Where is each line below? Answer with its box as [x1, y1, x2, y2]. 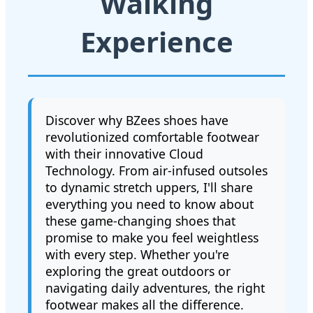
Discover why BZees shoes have [45, 111, 228, 129]
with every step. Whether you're [45, 245, 229, 263]
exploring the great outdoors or [45, 262, 231, 279]
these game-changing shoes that [45, 212, 235, 229]
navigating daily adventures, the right [45, 279, 265, 296]
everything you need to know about [45, 195, 254, 212]
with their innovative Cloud [45, 145, 203, 162]
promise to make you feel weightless [45, 228, 259, 246]
